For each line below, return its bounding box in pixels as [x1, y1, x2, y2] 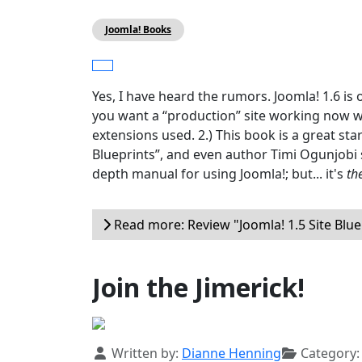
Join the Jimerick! [92, 270, 305, 305]
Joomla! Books [105, 23, 171, 37]
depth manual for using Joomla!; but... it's [92, 165, 347, 183]
